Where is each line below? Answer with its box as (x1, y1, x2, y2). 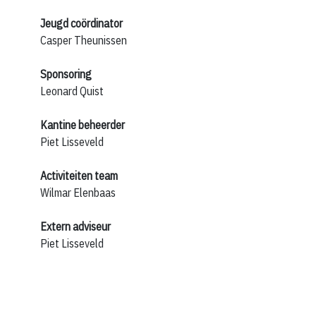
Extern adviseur (40, 219, 111, 234)
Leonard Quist (40, 84, 104, 99)
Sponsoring (40, 67, 92, 82)
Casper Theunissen (40, 33, 127, 48)
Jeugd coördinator (40, 16, 123, 31)
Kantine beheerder (40, 118, 125, 133)
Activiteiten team (40, 169, 118, 183)
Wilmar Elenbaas (40, 186, 116, 200)
